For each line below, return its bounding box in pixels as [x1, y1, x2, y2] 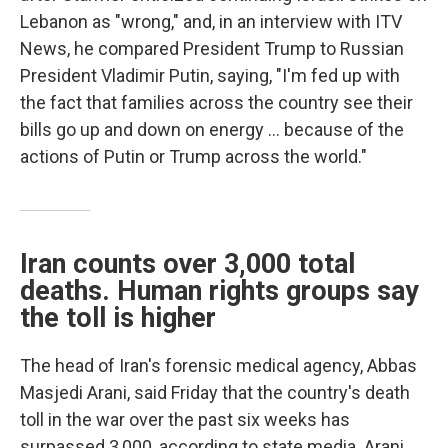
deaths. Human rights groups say [20, 275, 419, 308]
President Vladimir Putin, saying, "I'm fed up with [20, 65, 400, 87]
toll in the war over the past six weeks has [20, 409, 350, 431]
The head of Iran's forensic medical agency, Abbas [20, 355, 417, 377]
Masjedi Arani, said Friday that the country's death [20, 382, 410, 404]
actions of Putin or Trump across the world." [20, 146, 367, 168]
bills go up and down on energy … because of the [20, 119, 404, 141]
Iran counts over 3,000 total [20, 248, 355, 281]
